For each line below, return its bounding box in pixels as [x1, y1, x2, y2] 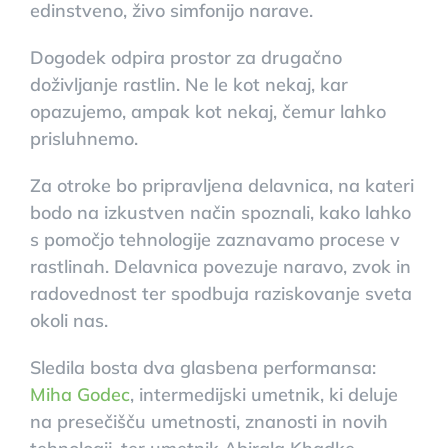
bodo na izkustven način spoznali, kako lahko [29, 200, 411, 224]
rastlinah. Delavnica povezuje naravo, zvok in [29, 254, 411, 278]
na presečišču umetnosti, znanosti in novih [29, 409, 388, 433]
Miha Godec [29, 382, 130, 406]
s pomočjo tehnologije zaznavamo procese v [29, 227, 400, 251]
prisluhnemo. [29, 126, 138, 150]
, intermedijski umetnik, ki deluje [129, 382, 398, 406]
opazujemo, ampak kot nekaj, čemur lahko [29, 99, 386, 123]
